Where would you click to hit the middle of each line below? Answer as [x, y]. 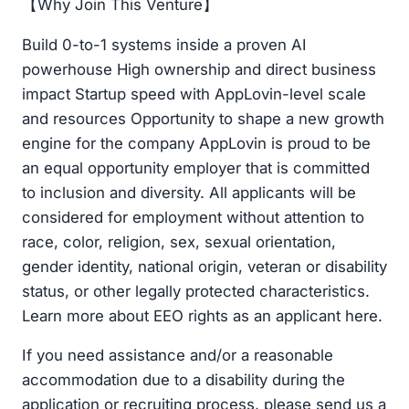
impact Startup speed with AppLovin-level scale [194, 94]
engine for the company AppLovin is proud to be [196, 143]
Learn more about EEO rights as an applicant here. [202, 315]
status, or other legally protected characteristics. [196, 291]
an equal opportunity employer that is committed [196, 168]
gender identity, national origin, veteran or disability [204, 266]
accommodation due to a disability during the [184, 380]
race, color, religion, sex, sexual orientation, [179, 241]
